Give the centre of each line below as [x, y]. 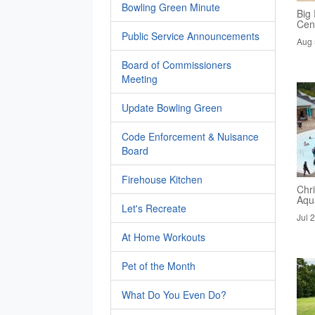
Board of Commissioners [176, 65]
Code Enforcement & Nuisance [190, 136]
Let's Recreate [154, 208]
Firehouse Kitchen [162, 179]
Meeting [140, 79]
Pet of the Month [159, 266]
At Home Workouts [163, 237]
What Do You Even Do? [174, 295]
